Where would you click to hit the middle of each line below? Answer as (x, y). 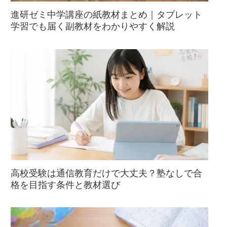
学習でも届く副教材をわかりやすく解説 (93, 26)
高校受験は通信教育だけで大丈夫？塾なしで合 (106, 173)
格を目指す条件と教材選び (65, 185)
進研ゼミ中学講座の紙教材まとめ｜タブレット (106, 14)
